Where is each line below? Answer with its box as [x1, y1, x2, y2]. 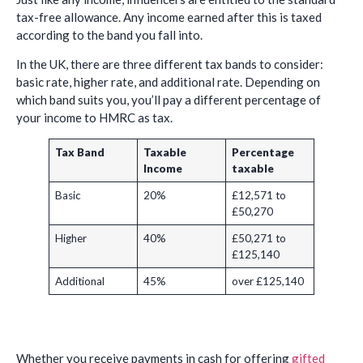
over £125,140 [231, 275, 304, 288]
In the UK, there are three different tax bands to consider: [16, 57, 323, 72]
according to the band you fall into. [16, 27, 203, 42]
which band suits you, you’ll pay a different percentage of [16, 92, 321, 108]
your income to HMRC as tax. [16, 110, 175, 126]
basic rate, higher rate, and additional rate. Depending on [16, 75, 320, 90]
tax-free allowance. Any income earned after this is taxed [16, 9, 322, 24]
